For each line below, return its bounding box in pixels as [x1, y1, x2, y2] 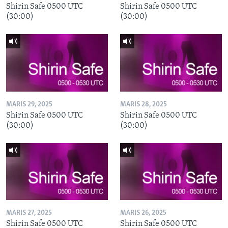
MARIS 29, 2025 [6, 100, 52, 108]
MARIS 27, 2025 [6, 209, 52, 217]
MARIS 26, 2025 [120, 209, 166, 217]
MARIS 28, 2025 [120, 100, 167, 108]
